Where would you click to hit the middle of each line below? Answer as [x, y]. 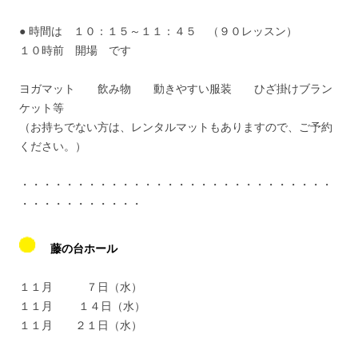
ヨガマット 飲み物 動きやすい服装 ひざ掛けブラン [176, 89]
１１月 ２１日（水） [81, 325]
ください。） [53, 146]
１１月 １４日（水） [88, 306]
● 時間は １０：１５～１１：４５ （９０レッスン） [158, 31]
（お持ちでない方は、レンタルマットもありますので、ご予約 [176, 127]
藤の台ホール [84, 249]
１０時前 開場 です [75, 50]
